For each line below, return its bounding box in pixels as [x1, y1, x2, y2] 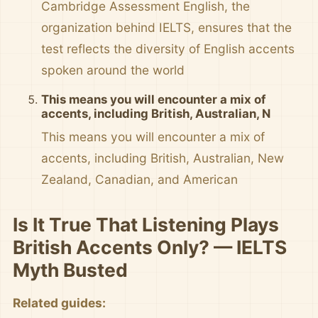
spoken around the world [41, 62, 185, 77]
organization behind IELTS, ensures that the [41, 20, 292, 35]
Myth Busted [13, 258, 128, 281]
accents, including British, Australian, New [41, 150, 284, 165]
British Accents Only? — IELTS [13, 236, 287, 258]
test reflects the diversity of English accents [41, 41, 295, 56]
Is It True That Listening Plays [13, 213, 279, 236]
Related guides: [13, 295, 106, 310]
